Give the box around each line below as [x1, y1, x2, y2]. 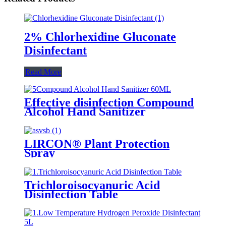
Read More [25, 67, 61, 76]
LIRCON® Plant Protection [24, 137, 169, 150]
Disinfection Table [24, 187, 118, 201]
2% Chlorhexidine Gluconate [24, 30, 176, 43]
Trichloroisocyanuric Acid [24, 178, 160, 192]
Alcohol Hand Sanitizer [24, 104, 146, 118]
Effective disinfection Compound [24, 95, 194, 109]
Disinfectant [24, 43, 87, 57]
